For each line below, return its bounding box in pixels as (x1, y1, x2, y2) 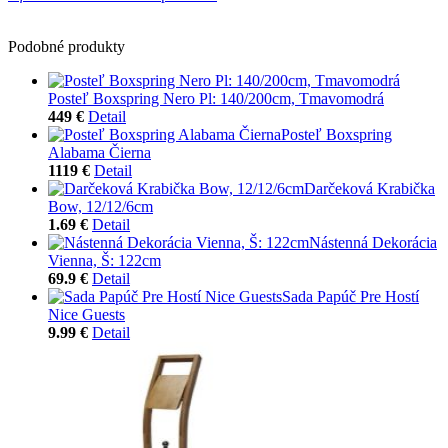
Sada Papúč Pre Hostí (282, 287, 419, 305)
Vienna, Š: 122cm (48, 251, 161, 269)
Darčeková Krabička (304, 179, 435, 197)
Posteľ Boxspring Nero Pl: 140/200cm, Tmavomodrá (48, 89, 384, 107)
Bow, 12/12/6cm (48, 197, 153, 215)
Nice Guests (48, 305, 125, 323)
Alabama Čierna (48, 143, 151, 161)
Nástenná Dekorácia (309, 233, 437, 251)
